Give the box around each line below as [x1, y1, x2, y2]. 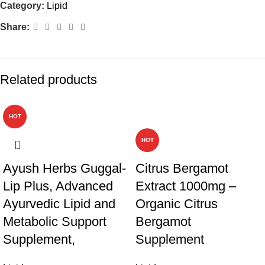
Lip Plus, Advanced [3, 179, 113, 193]
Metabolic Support [3, 214, 106, 229]
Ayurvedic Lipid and [3, 196, 115, 211]
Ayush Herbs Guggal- [3, 161, 126, 176]
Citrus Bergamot [135, 161, 228, 176]
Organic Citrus [135, 196, 218, 211]
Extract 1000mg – [135, 179, 236, 193]
